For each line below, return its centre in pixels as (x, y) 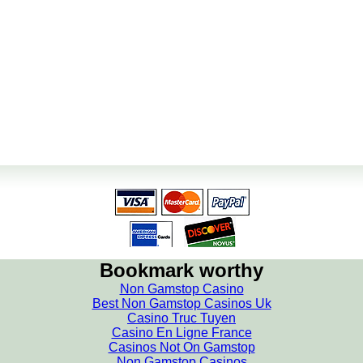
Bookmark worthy (181, 270)
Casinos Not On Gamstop (181, 347)
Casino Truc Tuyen (181, 318)
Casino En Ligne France (181, 333)
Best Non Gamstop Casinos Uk (181, 303)
